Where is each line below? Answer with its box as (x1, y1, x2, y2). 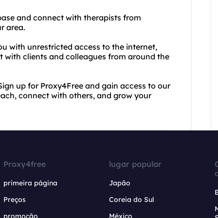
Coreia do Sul (109, 195, 154, 204)
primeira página (3, 179, 58, 187)
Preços (3, 195, 26, 204)
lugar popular (109, 159, 162, 169)
